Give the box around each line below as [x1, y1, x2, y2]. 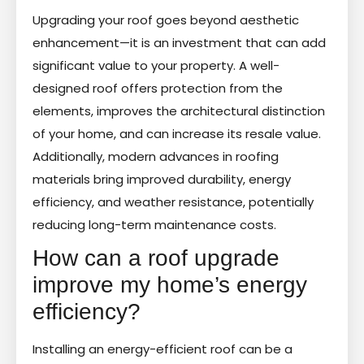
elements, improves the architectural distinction [32, 102, 325, 119]
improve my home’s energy [32, 271, 307, 297]
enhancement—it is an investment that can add [32, 33, 326, 51]
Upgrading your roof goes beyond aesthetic [32, 11, 299, 28]
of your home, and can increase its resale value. [32, 124, 321, 142]
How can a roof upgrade [32, 245, 279, 271]
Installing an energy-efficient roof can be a [32, 340, 292, 357]
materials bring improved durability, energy [32, 170, 291, 188]
